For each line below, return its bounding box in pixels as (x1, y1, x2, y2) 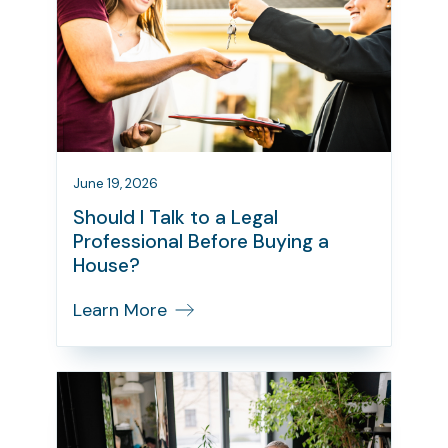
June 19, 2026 (73, 175, 158, 193)
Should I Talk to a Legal (73, 205, 278, 231)
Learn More (73, 298, 167, 323)
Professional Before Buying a (73, 229, 329, 255)
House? (73, 253, 140, 279)
